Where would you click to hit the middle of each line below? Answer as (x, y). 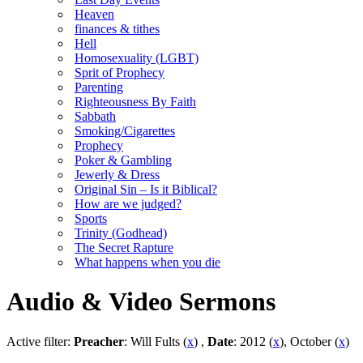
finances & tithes (117, 29)
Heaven (94, 14)
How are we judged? (128, 204)
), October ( (309, 341)
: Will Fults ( (156, 341)
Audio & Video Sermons (141, 302)
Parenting (99, 87)
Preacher (99, 341)
